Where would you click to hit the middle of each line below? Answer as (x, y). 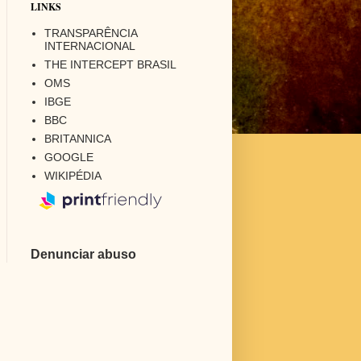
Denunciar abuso (83, 254)
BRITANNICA (78, 138)
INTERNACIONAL (90, 46)
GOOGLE (69, 157)
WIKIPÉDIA (73, 175)
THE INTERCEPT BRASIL (110, 64)
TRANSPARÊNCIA (91, 33)
